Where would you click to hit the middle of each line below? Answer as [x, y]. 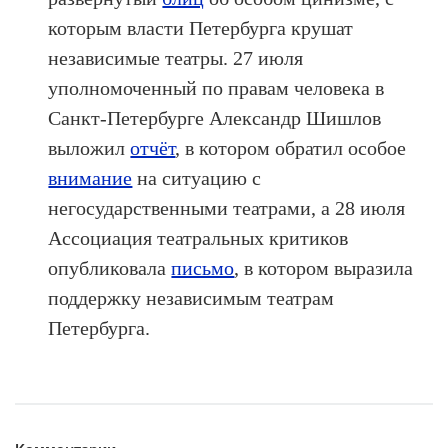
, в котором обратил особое [291, 148]
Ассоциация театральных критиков [198, 238]
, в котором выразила [324, 268]
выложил [89, 148]
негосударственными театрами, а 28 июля [227, 208]
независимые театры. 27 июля [176, 58]
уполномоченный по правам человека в [216, 88]
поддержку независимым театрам [191, 298]
